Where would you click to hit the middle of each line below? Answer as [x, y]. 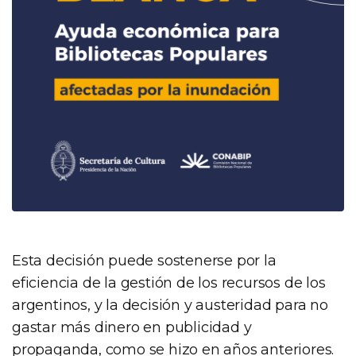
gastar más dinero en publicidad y [132, 328]
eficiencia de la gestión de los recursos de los [169, 283]
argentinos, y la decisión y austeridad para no [170, 306]
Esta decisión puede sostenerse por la [144, 261]
